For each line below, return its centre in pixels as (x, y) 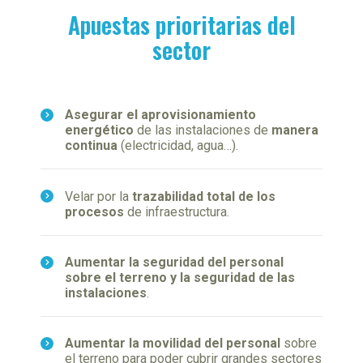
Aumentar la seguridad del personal (174, 262)
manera (295, 130)
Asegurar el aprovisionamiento (160, 115)
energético (101, 130)
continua (91, 146)
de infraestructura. (177, 211)
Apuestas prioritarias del (181, 24)
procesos (94, 211)
